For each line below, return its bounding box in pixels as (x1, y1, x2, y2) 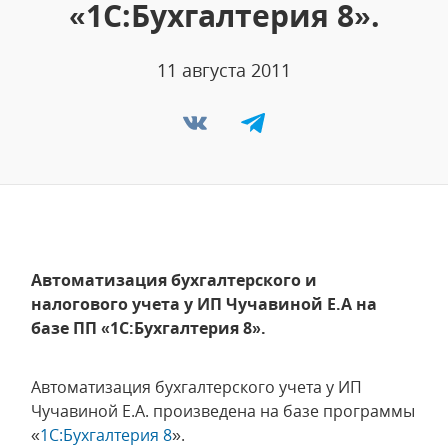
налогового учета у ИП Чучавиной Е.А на (31, 293, 377, 315)
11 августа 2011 (157, 58, 291, 82)
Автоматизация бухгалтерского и (31, 269, 317, 291)
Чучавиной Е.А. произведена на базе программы (31, 400, 415, 422)
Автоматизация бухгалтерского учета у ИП (31, 376, 362, 398)
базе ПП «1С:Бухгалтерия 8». (31, 317, 266, 339)
